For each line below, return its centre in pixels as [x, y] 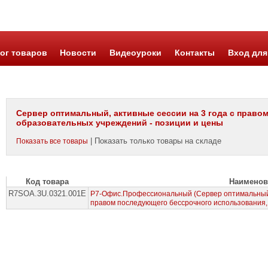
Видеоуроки [136, 53]
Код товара [48, 182]
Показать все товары [52, 141]
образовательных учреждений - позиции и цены [120, 123]
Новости [78, 53]
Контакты [194, 53]
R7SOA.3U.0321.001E [48, 194]
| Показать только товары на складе [155, 141]
